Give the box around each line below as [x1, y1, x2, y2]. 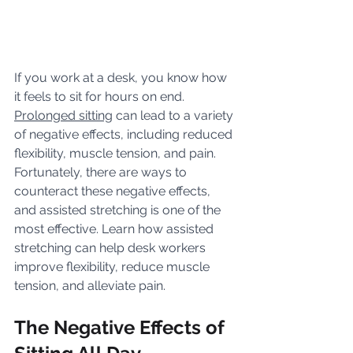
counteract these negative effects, [14, 184, 214, 199]
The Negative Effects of [14, 316, 229, 340]
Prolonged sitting [14, 108, 113, 124]
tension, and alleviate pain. [14, 278, 165, 294]
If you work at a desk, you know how [14, 70, 230, 86]
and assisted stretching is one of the [14, 203, 224, 218]
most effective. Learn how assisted [14, 221, 217, 237]
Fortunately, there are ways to [14, 165, 190, 180]
